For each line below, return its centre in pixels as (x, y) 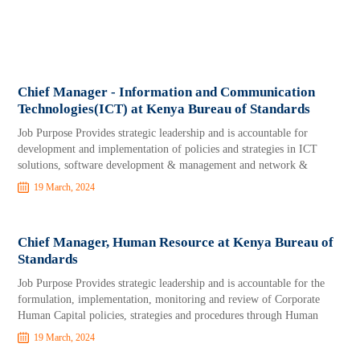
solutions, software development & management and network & (163, 165)
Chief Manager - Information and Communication (167, 92)
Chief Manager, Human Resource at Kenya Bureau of (176, 242)
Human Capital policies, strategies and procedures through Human (168, 315)
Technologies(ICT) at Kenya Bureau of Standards (164, 109)
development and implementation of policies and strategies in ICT (168, 149)
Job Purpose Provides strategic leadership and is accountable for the (172, 283)
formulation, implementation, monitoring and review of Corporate (169, 299)
